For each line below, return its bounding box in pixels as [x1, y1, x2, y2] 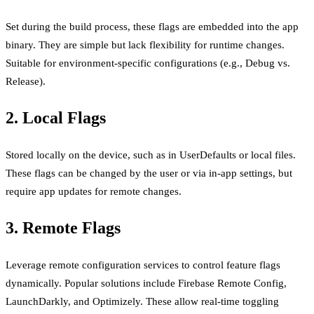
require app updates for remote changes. [6, 186, 182, 198]
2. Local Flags [6, 109, 106, 128]
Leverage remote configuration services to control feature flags [6, 259, 280, 271]
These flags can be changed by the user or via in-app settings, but [6, 168, 292, 179]
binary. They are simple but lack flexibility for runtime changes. [6, 39, 285, 51]
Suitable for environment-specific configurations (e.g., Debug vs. [6, 57, 290, 69]
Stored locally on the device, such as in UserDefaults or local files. [6, 149, 296, 161]
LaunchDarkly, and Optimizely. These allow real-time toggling [6, 296, 279, 308]
